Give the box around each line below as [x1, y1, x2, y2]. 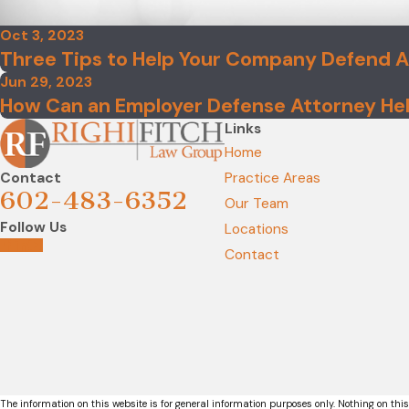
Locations [224, 220, 288, 239]
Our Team [224, 194, 288, 214]
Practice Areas [224, 169, 320, 188]
